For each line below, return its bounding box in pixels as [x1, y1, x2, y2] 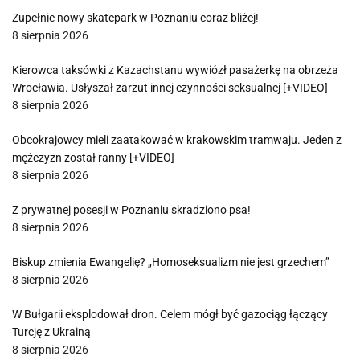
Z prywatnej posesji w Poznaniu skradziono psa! [12, 202, 251, 216]
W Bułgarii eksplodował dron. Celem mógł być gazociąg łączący [12, 307, 328, 321]
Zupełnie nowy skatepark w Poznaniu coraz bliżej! [12, 10, 259, 24]
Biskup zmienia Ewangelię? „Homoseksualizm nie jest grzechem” [12, 255, 329, 268]
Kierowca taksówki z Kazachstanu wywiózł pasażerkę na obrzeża [12, 63, 338, 76]
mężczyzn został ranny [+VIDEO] [12, 150, 174, 164]
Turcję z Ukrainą [12, 325, 91, 338]
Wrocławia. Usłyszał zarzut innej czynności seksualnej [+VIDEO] [12, 80, 328, 94]
